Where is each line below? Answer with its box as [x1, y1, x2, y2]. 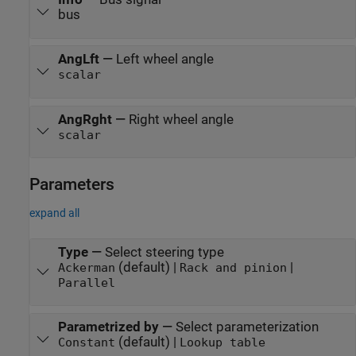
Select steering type [104, 245, 224, 260]
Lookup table [179, 336, 265, 350]
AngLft [57, 52, 99, 68]
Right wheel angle [128, 111, 234, 127]
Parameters [29, 174, 114, 194]
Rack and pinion [179, 261, 287, 274]
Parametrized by [57, 319, 159, 335]
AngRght [57, 111, 112, 127]
